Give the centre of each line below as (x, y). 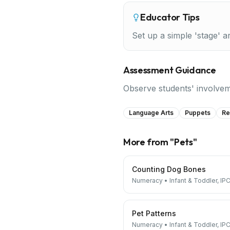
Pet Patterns (154, 213)
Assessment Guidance (170, 70)
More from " (149, 142)
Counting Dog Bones (169, 169)
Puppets (198, 113)
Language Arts (151, 113)
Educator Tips (170, 17)
